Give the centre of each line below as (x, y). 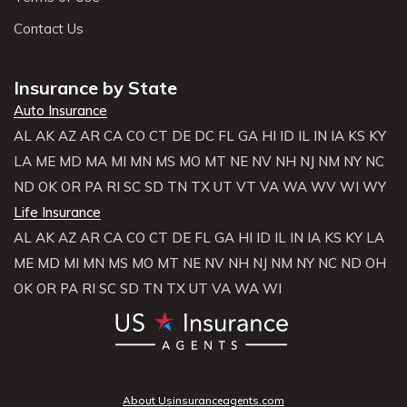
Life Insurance (57, 212)
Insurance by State (95, 87)
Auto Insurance (60, 110)
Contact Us (49, 28)
